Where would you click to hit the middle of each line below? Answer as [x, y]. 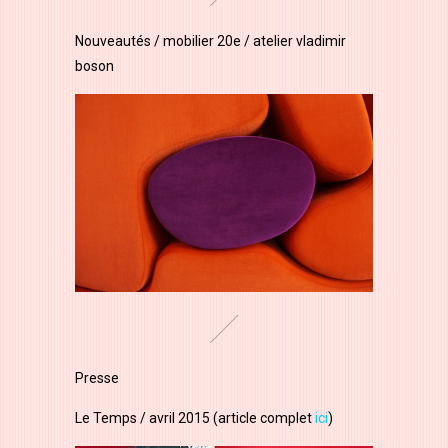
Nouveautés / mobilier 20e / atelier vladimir [210, 41]
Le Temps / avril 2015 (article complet [195, 417]
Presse [97, 377]
